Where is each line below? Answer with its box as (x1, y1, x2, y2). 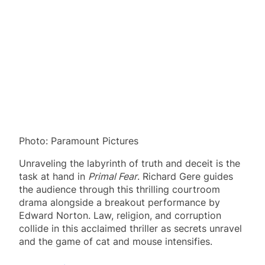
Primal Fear (88, 170, 137, 182)
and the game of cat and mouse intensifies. (19, 235, 212, 247)
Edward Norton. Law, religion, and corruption (19, 209, 221, 221)
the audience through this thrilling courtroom (19, 183, 220, 195)
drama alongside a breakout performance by (19, 196, 220, 208)
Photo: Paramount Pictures (19, 134, 138, 147)
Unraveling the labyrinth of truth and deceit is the (19, 157, 240, 169)
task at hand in (19, 170, 88, 182)
